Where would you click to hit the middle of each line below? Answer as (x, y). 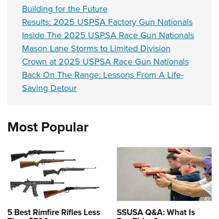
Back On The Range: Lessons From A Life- (103, 75)
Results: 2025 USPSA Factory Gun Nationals (107, 22)
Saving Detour (49, 88)
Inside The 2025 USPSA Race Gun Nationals (108, 35)
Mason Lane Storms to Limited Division (96, 49)
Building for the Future (65, 9)
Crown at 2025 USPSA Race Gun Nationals (105, 62)
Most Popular (48, 127)
